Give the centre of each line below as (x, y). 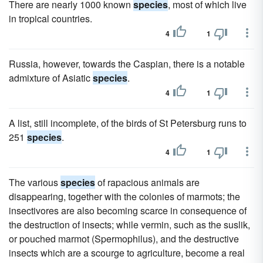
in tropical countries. (50, 18)
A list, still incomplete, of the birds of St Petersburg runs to (128, 123)
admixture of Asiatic (51, 78)
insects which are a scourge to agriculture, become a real (127, 253)
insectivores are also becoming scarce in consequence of (128, 210)
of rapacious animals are (147, 182)
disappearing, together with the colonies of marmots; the (124, 196)
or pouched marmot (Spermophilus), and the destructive (124, 239)
